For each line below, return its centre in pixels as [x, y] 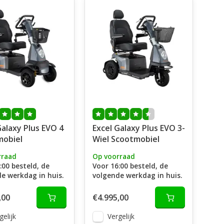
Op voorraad [113, 156]
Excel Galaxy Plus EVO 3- [138, 128]
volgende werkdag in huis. [137, 175]
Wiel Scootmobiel [126, 139]
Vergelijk [121, 216]
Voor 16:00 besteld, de [130, 166]
